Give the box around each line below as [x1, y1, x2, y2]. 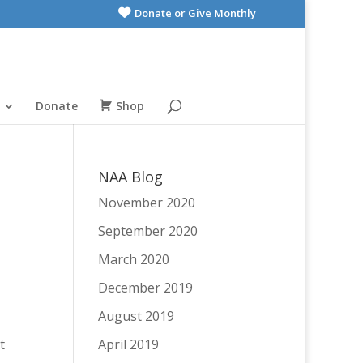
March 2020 [97, 250, 169, 268]
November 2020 [97, 194, 195, 211]
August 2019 [97, 307, 174, 325]
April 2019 [97, 335, 159, 353]
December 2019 [97, 279, 193, 297]
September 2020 [97, 222, 198, 240]
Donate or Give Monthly [135, 5, 256, 20]
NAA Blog [97, 167, 163, 186]
